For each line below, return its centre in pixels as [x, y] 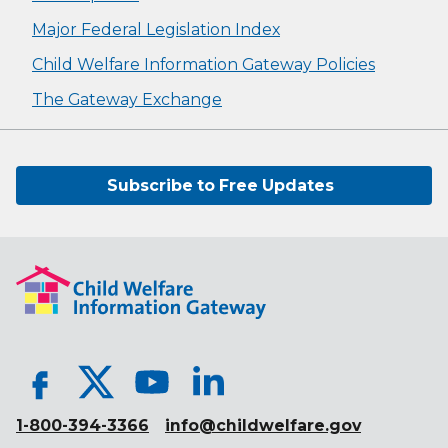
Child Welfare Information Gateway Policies [203, 64]
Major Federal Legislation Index [156, 29]
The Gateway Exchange [127, 99]
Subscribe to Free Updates [220, 185]
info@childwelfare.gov [263, 426]
